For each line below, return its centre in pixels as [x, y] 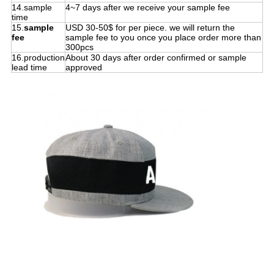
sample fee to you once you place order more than [163, 38]
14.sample [31, 8]
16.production [38, 58]
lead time [29, 68]
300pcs [79, 47]
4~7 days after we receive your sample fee [147, 8]
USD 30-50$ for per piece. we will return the [150, 28]
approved [83, 68]
